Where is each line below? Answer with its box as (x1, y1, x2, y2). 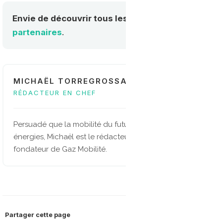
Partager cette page (5, 211, 70, 219)
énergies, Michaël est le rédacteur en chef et (13, 132, 169, 142)
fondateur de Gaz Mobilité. (13, 145, 107, 154)
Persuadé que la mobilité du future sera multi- (13, 120, 174, 129)
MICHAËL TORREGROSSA (13, 76, 127, 86)
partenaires (12, 27, 62, 38)
